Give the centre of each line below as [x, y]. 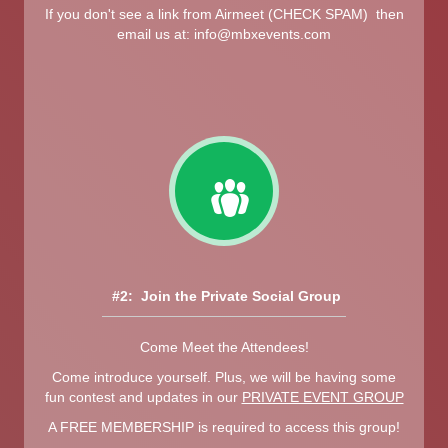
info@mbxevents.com [262, 34]
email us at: [155, 34]
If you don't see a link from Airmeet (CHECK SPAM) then [224, 14]
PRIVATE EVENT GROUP [322, 396]
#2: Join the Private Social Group [224, 295]
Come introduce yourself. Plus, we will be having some [224, 376]
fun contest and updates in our [143, 396]
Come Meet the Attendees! [224, 346]
